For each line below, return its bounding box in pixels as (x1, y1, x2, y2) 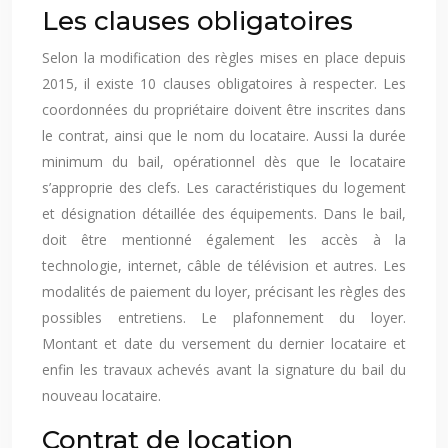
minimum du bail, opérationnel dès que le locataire (42, 152, 406, 171)
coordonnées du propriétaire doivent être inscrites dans (42, 100, 406, 119)
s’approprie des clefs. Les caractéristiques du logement (42, 178, 406, 197)
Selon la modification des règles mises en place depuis (42, 48, 406, 67)
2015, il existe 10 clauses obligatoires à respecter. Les (42, 74, 406, 93)
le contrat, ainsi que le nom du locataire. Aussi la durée (42, 126, 406, 145)
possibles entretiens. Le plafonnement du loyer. (42, 308, 406, 327)
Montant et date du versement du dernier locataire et (42, 334, 406, 353)
